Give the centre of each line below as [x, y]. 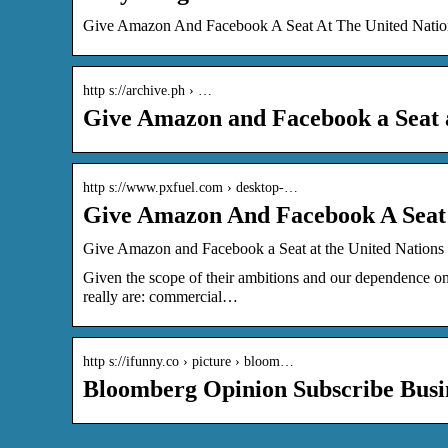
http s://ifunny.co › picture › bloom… [188, 361]
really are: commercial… [160, 296]
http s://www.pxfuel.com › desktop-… [190, 187]
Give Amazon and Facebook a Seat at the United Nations [263, 248]
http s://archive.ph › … [147, 90]
